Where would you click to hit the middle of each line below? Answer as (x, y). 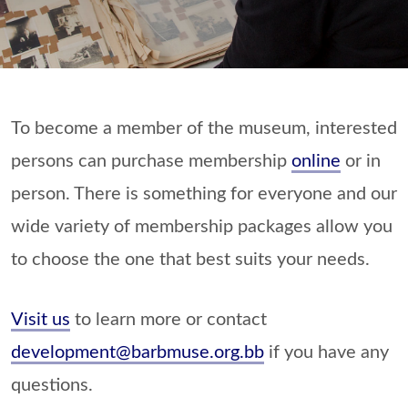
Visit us (41, 320)
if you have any (326, 352)
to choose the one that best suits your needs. (193, 260)
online (316, 161)
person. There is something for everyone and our (204, 194)
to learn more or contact (168, 320)
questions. (52, 385)
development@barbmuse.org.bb (138, 352)
